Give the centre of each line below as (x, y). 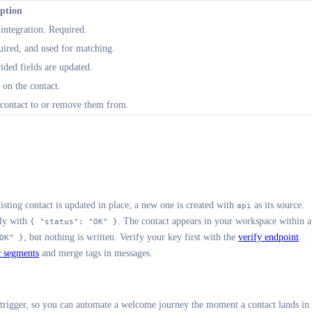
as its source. (278, 205)
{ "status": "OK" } (74, 221)
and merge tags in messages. (96, 253)
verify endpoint (268, 237)
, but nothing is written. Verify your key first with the (131, 237)
